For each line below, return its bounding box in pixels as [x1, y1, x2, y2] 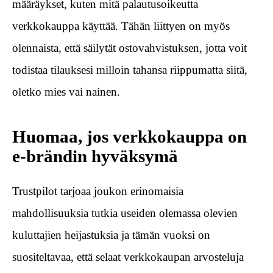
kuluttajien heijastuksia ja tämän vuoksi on [12, 229, 210, 242]
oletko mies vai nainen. [12, 85, 120, 98]
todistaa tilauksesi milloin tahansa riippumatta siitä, [12, 63, 247, 76]
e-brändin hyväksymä [12, 146, 178, 166]
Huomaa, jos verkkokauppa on [12, 127, 247, 146]
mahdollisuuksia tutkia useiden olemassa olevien [12, 207, 238, 220]
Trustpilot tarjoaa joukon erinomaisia [12, 185, 183, 198]
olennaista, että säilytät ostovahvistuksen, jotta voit [12, 41, 247, 54]
